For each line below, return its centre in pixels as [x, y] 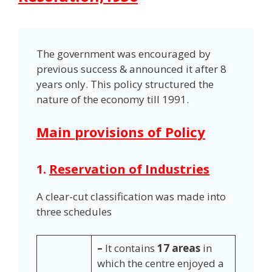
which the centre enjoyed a [160, 263]
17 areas [177, 248]
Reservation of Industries [129, 169]
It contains [130, 248]
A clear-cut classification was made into [131, 197]
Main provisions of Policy [121, 132]
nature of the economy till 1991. [113, 99]
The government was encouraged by [124, 53]
